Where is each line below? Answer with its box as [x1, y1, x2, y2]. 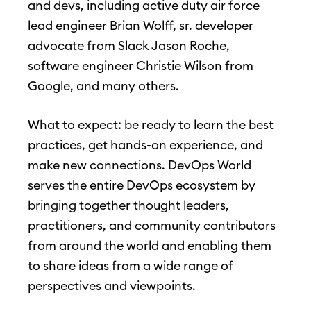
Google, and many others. [28, 78, 179, 94]
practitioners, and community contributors [28, 217, 276, 234]
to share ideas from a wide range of [28, 258, 233, 274]
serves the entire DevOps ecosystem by [28, 177, 255, 194]
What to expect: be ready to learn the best [28, 117, 274, 133]
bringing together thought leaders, [28, 197, 229, 214]
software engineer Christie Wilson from [28, 58, 253, 74]
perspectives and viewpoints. [28, 278, 196, 294]
